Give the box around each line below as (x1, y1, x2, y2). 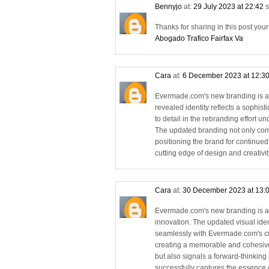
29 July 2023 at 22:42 (193, 2, 265, 11)
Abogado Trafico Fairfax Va (155, 34, 243, 43)
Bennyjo (155, 2, 182, 11)
